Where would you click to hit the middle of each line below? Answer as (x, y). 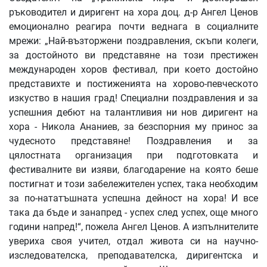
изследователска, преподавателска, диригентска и (133, 256)
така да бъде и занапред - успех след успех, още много (133, 213)
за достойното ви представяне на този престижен (133, 55)
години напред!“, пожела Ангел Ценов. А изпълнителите (133, 227)
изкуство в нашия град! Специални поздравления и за (133, 98)
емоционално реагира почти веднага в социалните (133, 27)
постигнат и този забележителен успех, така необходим (133, 184)
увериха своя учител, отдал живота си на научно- (133, 241)
